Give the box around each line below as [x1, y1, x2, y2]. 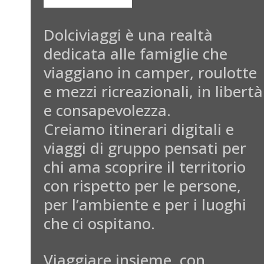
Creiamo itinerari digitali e [44, 118, 234, 140]
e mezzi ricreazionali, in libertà [44, 81, 263, 102]
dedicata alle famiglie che [44, 43, 227, 64]
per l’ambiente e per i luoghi [44, 194, 246, 215]
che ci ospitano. [44, 213, 155, 234]
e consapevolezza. [44, 100, 171, 121]
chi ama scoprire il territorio [44, 156, 246, 177]
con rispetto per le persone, [44, 175, 241, 196]
